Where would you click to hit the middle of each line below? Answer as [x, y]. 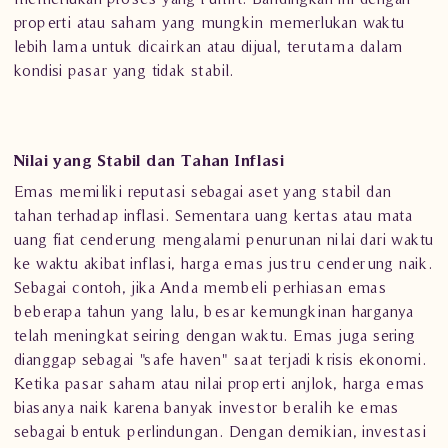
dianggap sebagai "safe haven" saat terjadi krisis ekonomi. [220, 359]
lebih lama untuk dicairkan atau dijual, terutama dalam [208, 46]
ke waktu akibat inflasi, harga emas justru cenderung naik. [223, 263]
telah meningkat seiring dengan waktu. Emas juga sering [215, 335]
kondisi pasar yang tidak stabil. [124, 70]
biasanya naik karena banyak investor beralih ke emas [206, 407]
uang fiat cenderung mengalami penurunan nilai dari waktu [224, 239]
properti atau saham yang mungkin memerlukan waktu [209, 22]
